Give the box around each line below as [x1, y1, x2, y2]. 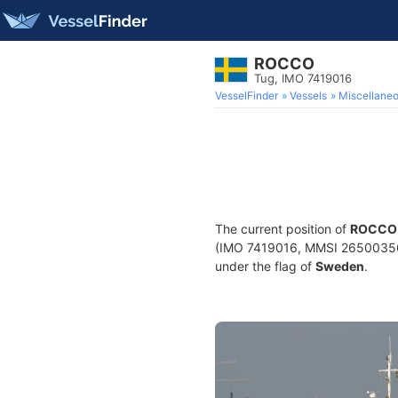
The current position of [215, 221, 350, 236]
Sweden [315, 259, 364, 274]
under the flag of [215, 259, 315, 274]
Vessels [290, 89, 327, 102]
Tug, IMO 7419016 [254, 71, 352, 85]
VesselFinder [215, 89, 278, 102]
